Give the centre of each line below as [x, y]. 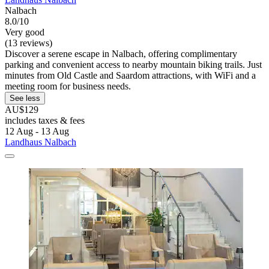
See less [25, 98]
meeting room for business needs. [68, 86]
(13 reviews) [29, 43]
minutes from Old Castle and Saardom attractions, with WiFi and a [130, 76]
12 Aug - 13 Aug [37, 131]
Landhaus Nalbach [41, 142]
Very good [25, 32]
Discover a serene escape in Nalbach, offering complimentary [121, 54]
